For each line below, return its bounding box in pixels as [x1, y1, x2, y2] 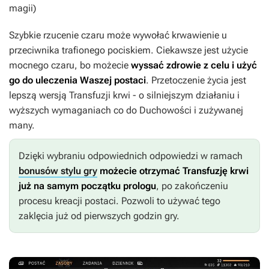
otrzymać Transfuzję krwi [139, 165, 249, 177]
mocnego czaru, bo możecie [9, 59, 131, 71]
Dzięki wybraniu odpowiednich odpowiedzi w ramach [19, 150, 243, 162]
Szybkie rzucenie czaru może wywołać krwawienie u [9, 29, 227, 41]
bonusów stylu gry [19, 165, 97, 177]
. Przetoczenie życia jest [146, 74, 246, 86]
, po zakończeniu [156, 180, 228, 192]
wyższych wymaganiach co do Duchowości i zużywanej [9, 104, 243, 116]
